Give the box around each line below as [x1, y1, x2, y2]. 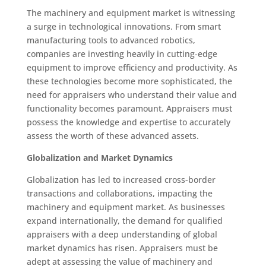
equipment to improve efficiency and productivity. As [26, 61, 237, 73]
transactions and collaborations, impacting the [26, 187, 213, 199]
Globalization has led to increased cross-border [26, 173, 216, 185]
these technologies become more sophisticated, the [26, 75, 232, 87]
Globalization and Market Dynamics [26, 151, 173, 163]
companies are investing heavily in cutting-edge [26, 47, 217, 59]
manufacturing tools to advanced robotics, [26, 34, 195, 46]
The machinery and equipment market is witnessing [26, 7, 235, 18]
